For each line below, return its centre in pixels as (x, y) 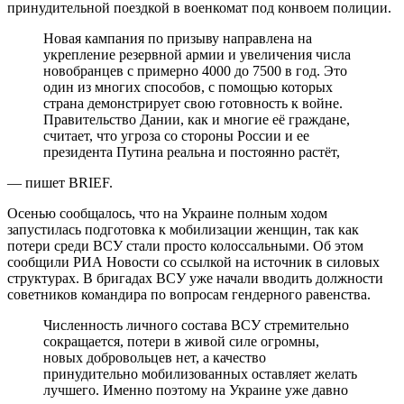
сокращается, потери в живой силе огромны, (181, 341)
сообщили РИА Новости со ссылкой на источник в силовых (193, 262)
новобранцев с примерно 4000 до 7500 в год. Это (195, 70)
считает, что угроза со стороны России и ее (176, 135)
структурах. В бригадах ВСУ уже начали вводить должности (195, 278)
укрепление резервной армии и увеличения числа (197, 54)
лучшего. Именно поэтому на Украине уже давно (196, 390)
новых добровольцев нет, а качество (155, 357)
